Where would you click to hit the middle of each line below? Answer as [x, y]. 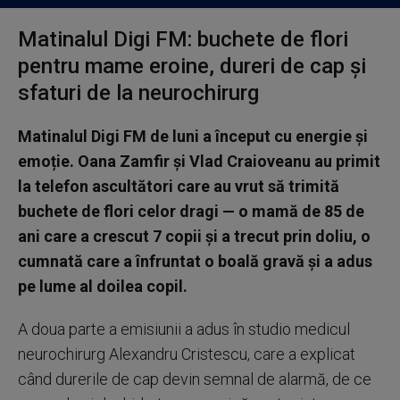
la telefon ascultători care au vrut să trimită [179, 186]
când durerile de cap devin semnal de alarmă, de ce [195, 379]
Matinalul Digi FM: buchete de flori [183, 39]
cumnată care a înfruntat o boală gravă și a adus [195, 261]
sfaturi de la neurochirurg [138, 93]
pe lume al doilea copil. [103, 286]
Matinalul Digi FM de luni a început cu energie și [193, 136]
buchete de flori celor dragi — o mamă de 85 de [191, 211]
